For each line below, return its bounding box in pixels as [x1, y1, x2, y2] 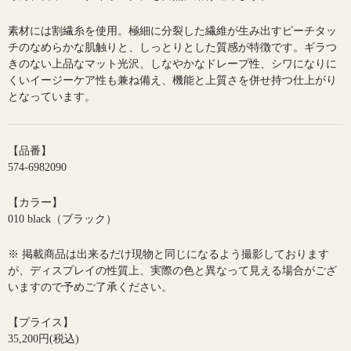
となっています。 [8, 91, 96, 103]
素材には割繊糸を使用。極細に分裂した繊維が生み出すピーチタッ [8, 25, 337, 38]
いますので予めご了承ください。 [8, 281, 172, 294]
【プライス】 [8, 317, 74, 329]
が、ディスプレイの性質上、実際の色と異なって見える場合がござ [8, 265, 337, 277]
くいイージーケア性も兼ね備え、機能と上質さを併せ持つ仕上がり [8, 74, 337, 87]
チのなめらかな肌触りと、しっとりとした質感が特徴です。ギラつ [8, 42, 337, 54]
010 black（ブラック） [8, 213, 117, 226]
